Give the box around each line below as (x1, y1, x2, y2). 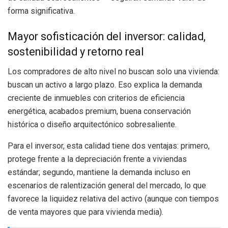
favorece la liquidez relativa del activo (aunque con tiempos (8, 193, 219, 204)
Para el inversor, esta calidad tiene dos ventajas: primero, (8, 140, 210, 151)
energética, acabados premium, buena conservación (8, 106, 191, 116)
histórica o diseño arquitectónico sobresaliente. (8, 119, 177, 129)
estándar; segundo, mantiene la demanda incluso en (8, 167, 190, 177)
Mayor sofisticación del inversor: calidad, (8, 30, 206, 43)
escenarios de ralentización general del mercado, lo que (8, 180, 206, 190)
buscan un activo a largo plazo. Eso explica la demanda (8, 79, 202, 90)
